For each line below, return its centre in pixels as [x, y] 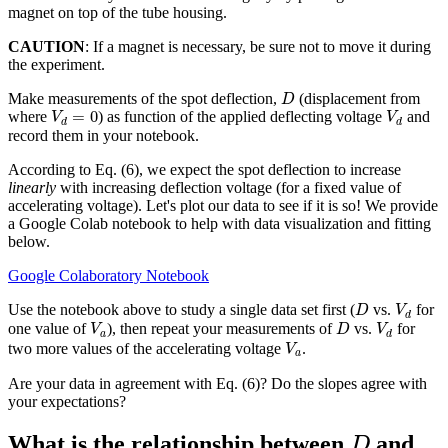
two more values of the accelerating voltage [146, 348]
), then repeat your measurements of [221, 329]
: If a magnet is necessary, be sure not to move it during [258, 47]
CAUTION [46, 47]
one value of [49, 329]
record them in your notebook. [103, 136]
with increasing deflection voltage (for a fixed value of [228, 188]
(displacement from [357, 99]
